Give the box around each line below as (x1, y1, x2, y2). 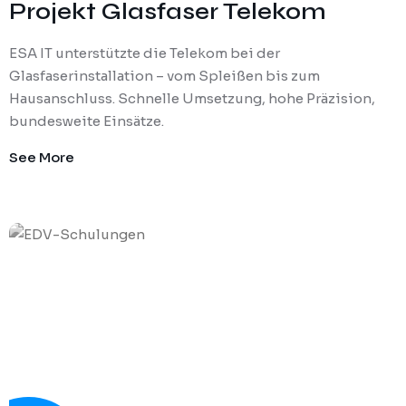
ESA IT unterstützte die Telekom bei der (9, 44, 280, 63)
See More (9, 149, 74, 167)
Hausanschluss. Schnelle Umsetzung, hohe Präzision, (9, 90, 375, 108)
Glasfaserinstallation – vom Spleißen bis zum (9, 67, 320, 85)
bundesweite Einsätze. (9, 112, 164, 130)
